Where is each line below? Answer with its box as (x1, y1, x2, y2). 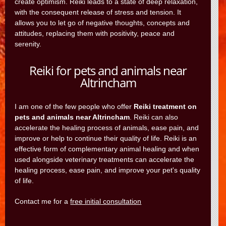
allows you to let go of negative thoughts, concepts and (15, 19, 190, 27)
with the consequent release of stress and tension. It (15, 8, 182, 16)
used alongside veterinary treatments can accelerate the (15, 155, 195, 163)
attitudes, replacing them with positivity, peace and (15, 29, 175, 37)
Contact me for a (15, 197, 71, 205)
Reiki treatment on (134, 102, 197, 110)
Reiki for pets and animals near (29, 62, 187, 79)
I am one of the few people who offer (15, 102, 134, 110)
